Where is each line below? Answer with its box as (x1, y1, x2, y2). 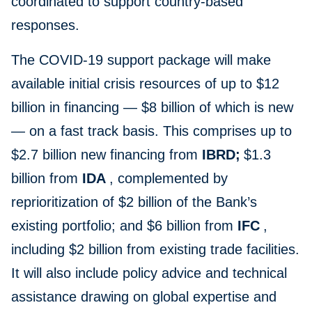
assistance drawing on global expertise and (11, 289, 276, 305)
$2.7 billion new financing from (11, 147, 202, 163)
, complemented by (109, 171, 228, 187)
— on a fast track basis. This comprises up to (11, 123, 292, 139)
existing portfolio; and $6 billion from (11, 218, 237, 234)
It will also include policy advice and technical (11, 265, 287, 281)
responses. (11, 17, 79, 33)
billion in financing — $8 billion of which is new (11, 100, 293, 116)
